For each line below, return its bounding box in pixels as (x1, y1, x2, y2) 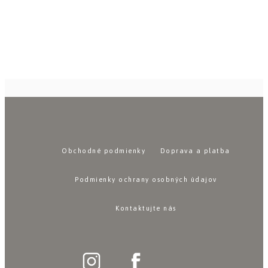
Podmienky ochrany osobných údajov (75, 176, 217, 183)
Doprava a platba (160, 147, 230, 154)
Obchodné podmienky (62, 147, 146, 154)
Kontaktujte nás (115, 205, 176, 212)
